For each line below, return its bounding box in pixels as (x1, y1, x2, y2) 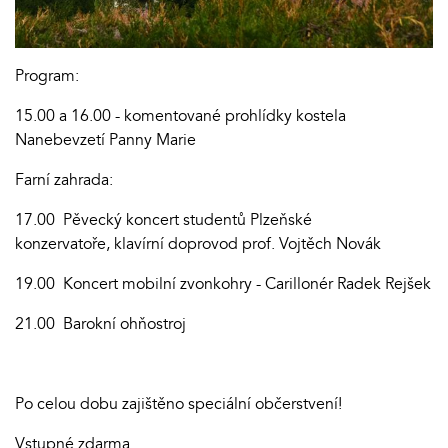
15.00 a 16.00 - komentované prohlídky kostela (15, 104, 346, 127)
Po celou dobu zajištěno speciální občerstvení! (15, 392, 342, 415)
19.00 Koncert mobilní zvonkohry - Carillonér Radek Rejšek (15, 272, 431, 295)
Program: (15, 64, 83, 87)
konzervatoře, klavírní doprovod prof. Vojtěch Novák (15, 232, 381, 255)
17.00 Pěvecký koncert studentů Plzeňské (15, 208, 312, 231)
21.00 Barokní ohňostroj (15, 312, 186, 335)
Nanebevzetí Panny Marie (15, 128, 196, 151)
